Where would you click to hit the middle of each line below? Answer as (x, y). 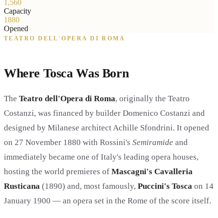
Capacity (18, 11)
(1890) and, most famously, (89, 186)
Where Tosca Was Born (66, 73)
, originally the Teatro (153, 99)
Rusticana (22, 186)
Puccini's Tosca (165, 186)
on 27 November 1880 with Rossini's (68, 143)
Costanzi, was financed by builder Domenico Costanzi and (104, 113)
